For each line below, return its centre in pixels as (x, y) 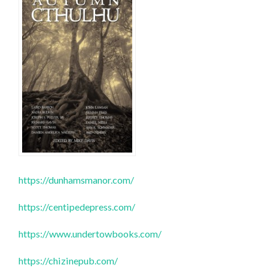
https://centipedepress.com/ (77, 207)
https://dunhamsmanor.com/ (77, 180)
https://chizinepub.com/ (68, 260)
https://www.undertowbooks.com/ (90, 233)
